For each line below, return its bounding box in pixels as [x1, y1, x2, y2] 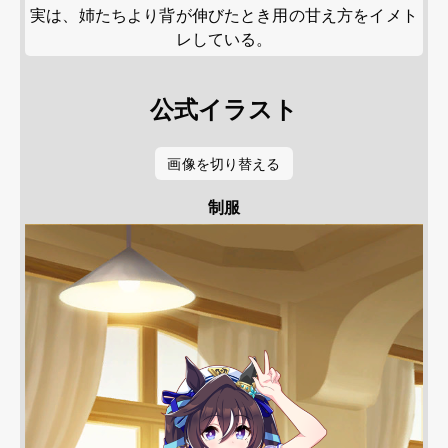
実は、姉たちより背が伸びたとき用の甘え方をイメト [30, 4, 418, 26]
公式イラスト [149, 92, 299, 125]
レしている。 [175, 28, 273, 50]
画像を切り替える [167, 154, 281, 173]
